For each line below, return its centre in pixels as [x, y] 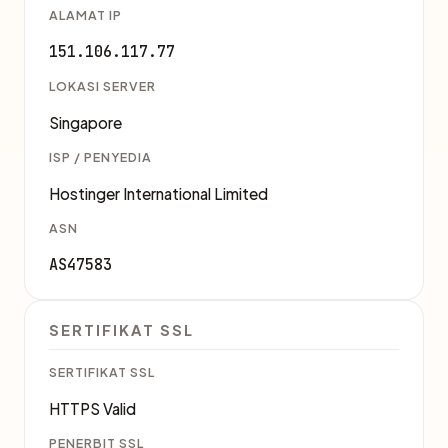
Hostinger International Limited [158, 193]
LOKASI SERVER [102, 86]
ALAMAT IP [85, 15]
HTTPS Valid [92, 408]
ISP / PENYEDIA [100, 157]
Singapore [85, 122]
